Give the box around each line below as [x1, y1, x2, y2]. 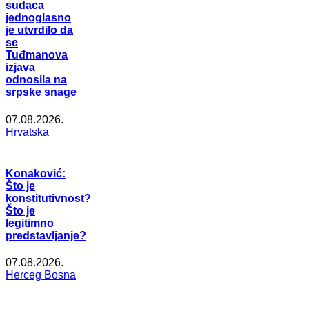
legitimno [6, 217, 54, 229]
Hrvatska [6, 126, 49, 138]
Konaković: [6, 167, 66, 179]
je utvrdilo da [6, 24, 73, 37]
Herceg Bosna [6, 269, 76, 281]
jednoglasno [6, 12, 71, 24]
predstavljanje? [6, 229, 86, 241]
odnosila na [6, 74, 67, 86]
